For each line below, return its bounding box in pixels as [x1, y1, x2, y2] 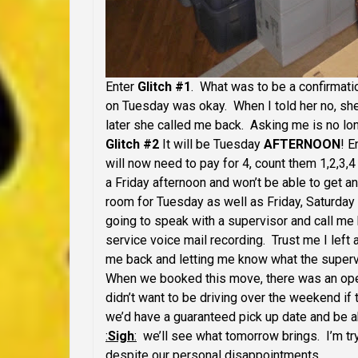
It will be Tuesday [159, 137, 264, 153]
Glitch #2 [105, 137, 159, 153]
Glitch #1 [137, 79, 191, 95]
